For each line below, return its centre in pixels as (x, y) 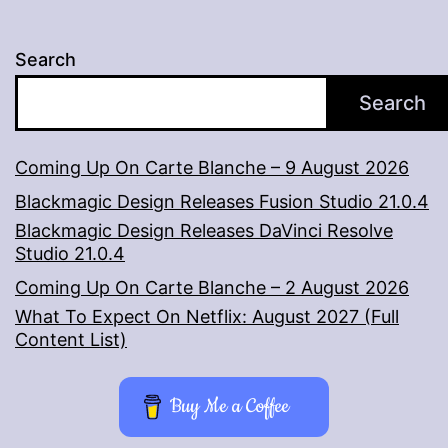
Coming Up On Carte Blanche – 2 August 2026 (212, 288)
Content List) (71, 340)
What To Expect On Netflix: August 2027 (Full (207, 317)
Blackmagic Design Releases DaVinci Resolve (204, 231)
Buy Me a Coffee (230, 407)
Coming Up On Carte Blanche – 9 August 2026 (212, 168)
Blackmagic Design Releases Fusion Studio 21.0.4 (222, 202)
